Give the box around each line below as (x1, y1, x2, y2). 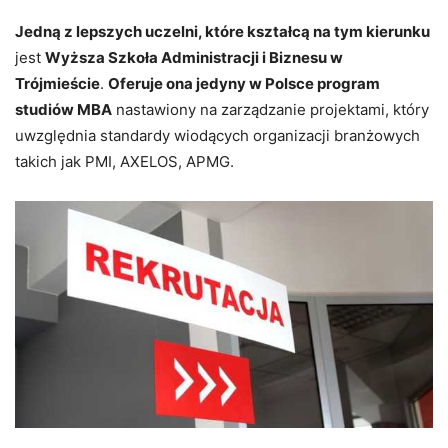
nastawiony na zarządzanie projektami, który (112, 100, 429, 120)
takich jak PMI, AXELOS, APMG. (15, 152, 234, 172)
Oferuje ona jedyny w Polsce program (108, 74, 380, 94)
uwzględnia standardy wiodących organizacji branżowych (15, 126, 420, 146)
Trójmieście (15, 74, 100, 94)
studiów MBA (15, 100, 112, 120)
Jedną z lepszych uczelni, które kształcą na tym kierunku (15, 22, 430, 42)
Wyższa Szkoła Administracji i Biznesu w (45, 48, 343, 68)
